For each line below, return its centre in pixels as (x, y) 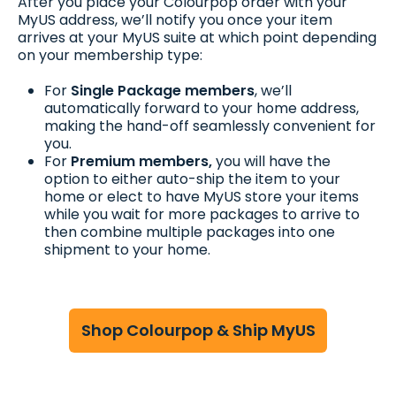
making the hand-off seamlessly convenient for (210, 126)
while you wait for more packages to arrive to (202, 215)
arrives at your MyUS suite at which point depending (197, 38)
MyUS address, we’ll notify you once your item (175, 20)
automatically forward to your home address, (202, 109)
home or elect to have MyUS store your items (202, 197)
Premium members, (141, 162)
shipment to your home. (127, 250)
